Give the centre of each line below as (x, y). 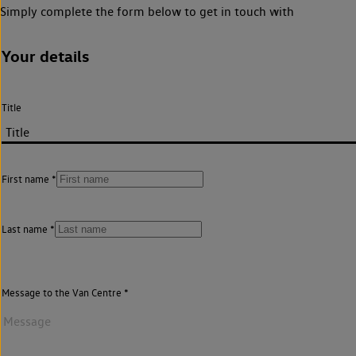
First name (25, 179)
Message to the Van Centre (62, 292)
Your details (45, 56)
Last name (25, 230)
